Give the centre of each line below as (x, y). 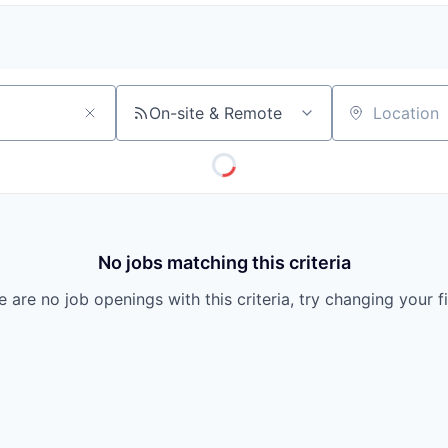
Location (364, 121)
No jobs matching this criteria (224, 262)
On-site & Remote (215, 113)
